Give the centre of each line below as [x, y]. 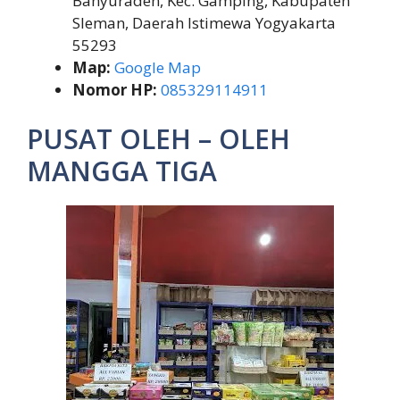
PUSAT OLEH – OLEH [158, 139]
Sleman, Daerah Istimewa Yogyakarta [204, 22]
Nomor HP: [115, 89]
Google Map [158, 67]
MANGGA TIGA [122, 171]
